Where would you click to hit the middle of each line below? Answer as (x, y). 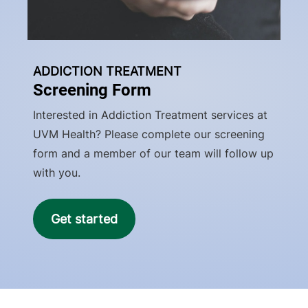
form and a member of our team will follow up (153, 154)
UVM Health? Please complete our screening (149, 134)
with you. (57, 173)
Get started (84, 219)
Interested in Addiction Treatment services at (150, 115)
